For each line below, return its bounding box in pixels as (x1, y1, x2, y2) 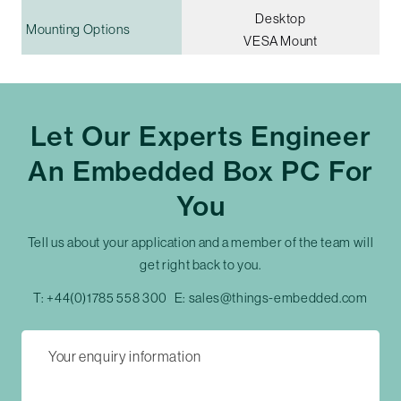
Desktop (255, 10, 306, 26)
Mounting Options (26, 21, 131, 37)
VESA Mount (243, 32, 318, 48)
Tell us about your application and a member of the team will (27, 234, 374, 250)
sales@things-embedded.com (188, 289, 368, 305)
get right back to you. (140, 256, 261, 272)
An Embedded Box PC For (27, 153, 374, 188)
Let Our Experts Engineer (30, 118, 371, 153)
